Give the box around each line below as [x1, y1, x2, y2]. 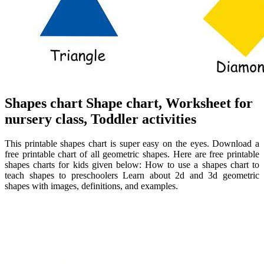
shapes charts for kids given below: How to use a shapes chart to [5, 160, 259, 170]
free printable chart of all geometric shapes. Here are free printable [5, 149, 259, 160]
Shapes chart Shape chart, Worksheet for [5, 95, 253, 111]
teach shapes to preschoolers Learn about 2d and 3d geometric [5, 170, 259, 181]
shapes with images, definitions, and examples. [5, 181, 178, 192]
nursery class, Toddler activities [5, 111, 196, 127]
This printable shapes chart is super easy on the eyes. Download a [5, 138, 259, 149]
